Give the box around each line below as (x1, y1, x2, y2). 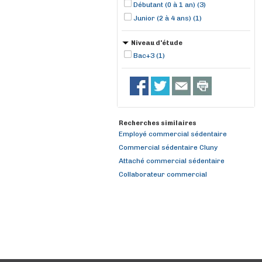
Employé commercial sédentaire (119, 130, 227, 138)
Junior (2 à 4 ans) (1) (133, 14, 202, 22)
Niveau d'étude (131, 39, 182, 47)
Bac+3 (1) (133, 51, 165, 60)
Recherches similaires (119, 119, 196, 127)
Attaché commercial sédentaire (119, 157, 225, 165)
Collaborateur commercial (119, 170, 207, 178)
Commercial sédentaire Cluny (119, 143, 218, 151)
